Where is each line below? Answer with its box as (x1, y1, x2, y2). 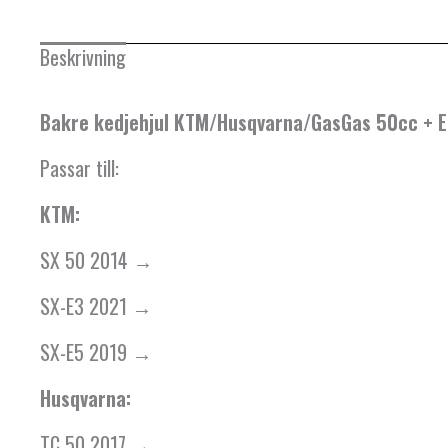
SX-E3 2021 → (40, 291, 152, 322)
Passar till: (40, 153, 119, 184)
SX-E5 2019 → (40, 337, 152, 368)
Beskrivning (40, 42, 126, 73)
